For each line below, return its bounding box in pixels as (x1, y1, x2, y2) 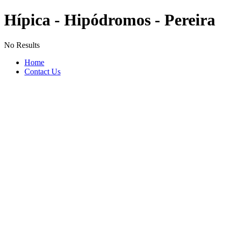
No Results (4, 40, 40, 49)
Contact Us (24, 67, 61, 76)
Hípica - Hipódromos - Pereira (4, 11, 215, 30)
